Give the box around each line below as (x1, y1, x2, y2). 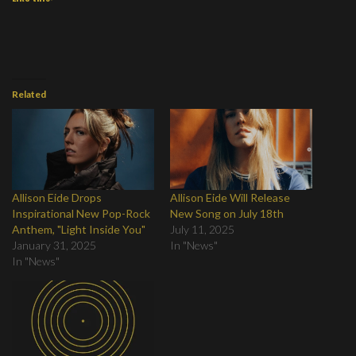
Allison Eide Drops (12, 191, 102, 205)
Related (12, 87, 46, 100)
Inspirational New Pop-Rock (12, 207, 150, 221)
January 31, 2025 (12, 238, 96, 253)
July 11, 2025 (170, 222, 234, 237)
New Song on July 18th (170, 207, 284, 221)
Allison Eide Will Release (170, 191, 290, 205)
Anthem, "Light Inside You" (12, 222, 145, 237)
